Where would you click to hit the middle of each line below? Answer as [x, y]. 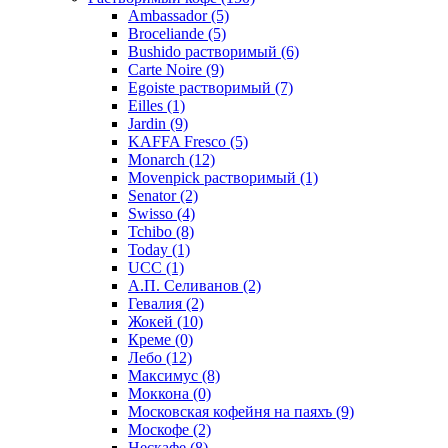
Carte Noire [167, 69]
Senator [154, 195]
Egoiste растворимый [201, 87]
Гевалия [157, 303]
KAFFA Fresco [179, 141]
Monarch [158, 159]
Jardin [149, 123]
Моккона [160, 393]
